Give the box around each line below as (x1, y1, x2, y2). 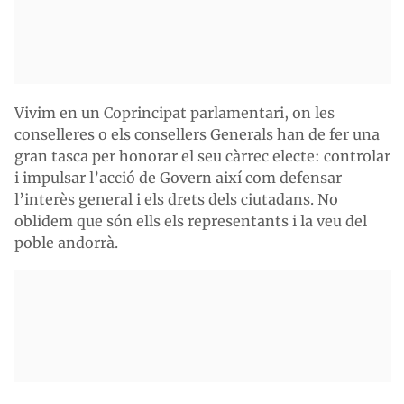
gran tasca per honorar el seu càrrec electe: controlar (14, 147, 390, 165)
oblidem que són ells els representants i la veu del (14, 212, 367, 230)
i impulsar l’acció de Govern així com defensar (14, 169, 342, 187)
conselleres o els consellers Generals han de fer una (14, 125, 380, 143)
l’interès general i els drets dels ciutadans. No (14, 190, 338, 208)
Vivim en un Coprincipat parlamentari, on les (14, 104, 335, 122)
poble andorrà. (14, 234, 118, 252)
